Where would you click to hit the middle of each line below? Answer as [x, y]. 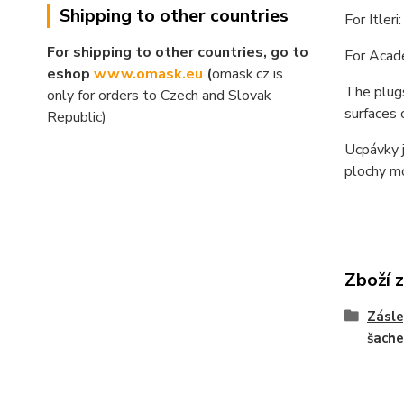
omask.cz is [248, 74]
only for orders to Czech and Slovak [159, 96]
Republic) [77, 118]
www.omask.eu [148, 74]
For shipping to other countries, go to [178, 53]
